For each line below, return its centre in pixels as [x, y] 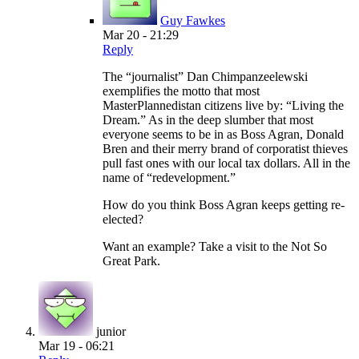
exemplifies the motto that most [181, 91]
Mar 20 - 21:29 [141, 35]
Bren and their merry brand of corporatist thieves [225, 149]
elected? [123, 220]
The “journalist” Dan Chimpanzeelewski [205, 77]
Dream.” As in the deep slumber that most [208, 120]
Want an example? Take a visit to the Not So [215, 247]
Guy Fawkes [193, 21]
